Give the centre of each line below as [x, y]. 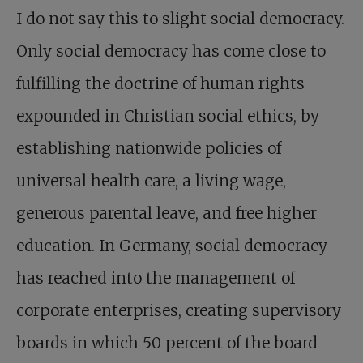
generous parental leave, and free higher [167, 213]
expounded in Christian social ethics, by [168, 116]
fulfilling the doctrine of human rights [160, 83]
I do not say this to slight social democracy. [180, 19]
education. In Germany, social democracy [172, 246]
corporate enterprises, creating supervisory [179, 310]
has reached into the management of [156, 278]
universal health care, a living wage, [151, 181]
